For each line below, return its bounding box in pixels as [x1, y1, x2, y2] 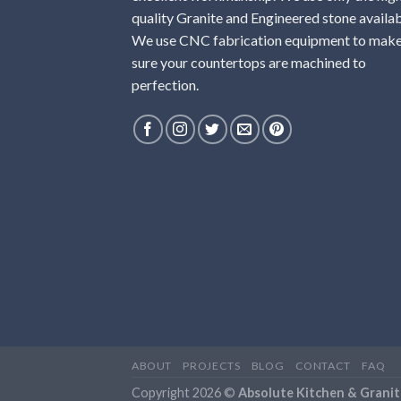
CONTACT [294, 359, 351, 373]
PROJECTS [183, 359, 241, 373]
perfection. [132, 76, 199, 94]
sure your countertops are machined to [132, 54, 366, 72]
